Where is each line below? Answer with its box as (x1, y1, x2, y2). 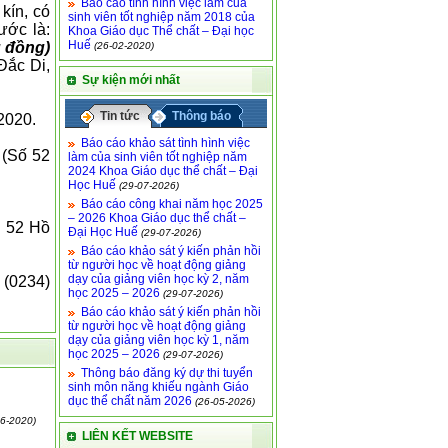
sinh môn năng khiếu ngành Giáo (68, 380, 249, 394)
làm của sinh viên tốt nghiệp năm (68, 150, 247, 164)
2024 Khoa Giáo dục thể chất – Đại (68, 164, 258, 178)
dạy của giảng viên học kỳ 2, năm (68, 272, 249, 286)
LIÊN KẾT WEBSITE (82, 429, 193, 443)
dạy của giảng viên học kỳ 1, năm (68, 333, 249, 347)
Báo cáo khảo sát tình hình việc (81, 136, 250, 150)
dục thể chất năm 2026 (68, 394, 192, 408)
